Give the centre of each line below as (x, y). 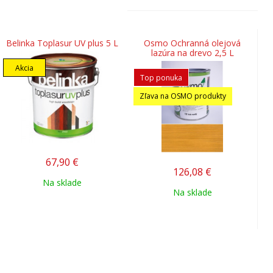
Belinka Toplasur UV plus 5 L (62, 43)
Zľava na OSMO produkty (183, 96)
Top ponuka (161, 78)
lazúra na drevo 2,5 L (192, 53)
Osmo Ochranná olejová (192, 43)
